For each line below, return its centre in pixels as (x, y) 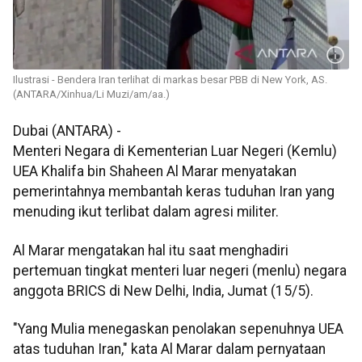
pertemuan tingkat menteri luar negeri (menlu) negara (180, 270)
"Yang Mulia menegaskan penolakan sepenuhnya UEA (178, 328)
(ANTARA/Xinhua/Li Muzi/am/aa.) (91, 95)
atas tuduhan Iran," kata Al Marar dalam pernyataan (169, 349)
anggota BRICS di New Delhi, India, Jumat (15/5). (163, 290)
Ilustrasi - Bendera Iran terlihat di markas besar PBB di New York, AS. (170, 80)
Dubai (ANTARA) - (67, 131)
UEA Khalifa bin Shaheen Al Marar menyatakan (155, 172)
